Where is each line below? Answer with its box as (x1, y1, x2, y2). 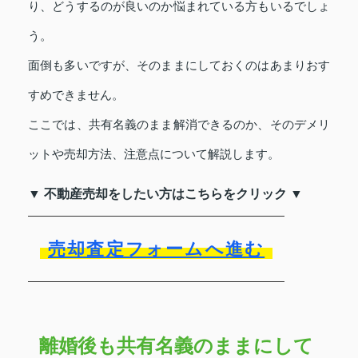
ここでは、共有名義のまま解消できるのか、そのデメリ (28, 117, 330, 132)
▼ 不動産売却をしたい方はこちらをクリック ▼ (28, 187, 303, 201)
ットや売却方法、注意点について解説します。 (28, 147, 280, 161)
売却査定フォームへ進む (48, 239, 265, 260)
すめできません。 (28, 88, 124, 102)
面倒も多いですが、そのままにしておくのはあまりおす (28, 58, 330, 73)
